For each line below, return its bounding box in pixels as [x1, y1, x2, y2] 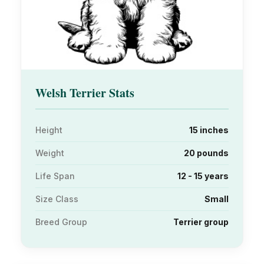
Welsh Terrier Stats [35, 84, 134, 102]
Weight [35, 148, 64, 159]
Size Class [35, 194, 78, 204]
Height [35, 125, 62, 136]
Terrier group [173, 217, 229, 227]
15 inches [189, 125, 229, 136]
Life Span [35, 171, 75, 181]
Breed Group [35, 217, 87, 227]
